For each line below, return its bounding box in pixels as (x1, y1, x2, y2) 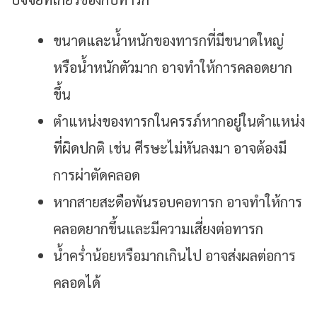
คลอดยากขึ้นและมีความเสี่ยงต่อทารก (53, 219, 263, 238)
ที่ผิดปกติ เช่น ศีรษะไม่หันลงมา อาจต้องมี (53, 139, 287, 158)
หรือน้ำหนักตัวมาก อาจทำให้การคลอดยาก (53, 58, 292, 77)
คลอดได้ (53, 273, 100, 292)
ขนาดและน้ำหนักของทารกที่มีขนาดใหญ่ (53, 31, 284, 50)
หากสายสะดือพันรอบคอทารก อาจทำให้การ (53, 192, 302, 212)
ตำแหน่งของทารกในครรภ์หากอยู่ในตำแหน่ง (53, 112, 305, 131)
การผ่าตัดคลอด (53, 166, 140, 185)
